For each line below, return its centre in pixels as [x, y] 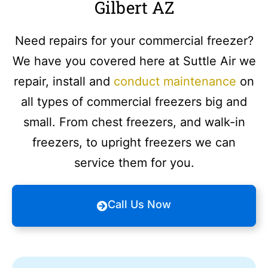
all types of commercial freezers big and [134, 102]
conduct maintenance [175, 81]
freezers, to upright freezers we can [134, 142]
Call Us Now [139, 204]
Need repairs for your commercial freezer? [134, 41]
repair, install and [64, 81]
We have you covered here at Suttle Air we [134, 61]
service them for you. [134, 163]
